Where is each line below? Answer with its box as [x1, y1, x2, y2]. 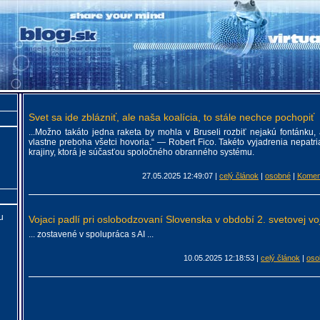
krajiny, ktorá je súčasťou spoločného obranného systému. [29, 147, 254, 157]
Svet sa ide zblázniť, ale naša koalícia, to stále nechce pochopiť [29, 111, 314, 123]
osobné [265, 171, 291, 180]
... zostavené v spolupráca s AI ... [29, 229, 154, 239]
